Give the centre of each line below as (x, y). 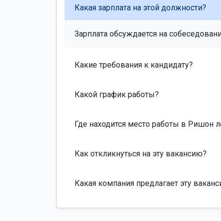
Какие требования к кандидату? (134, 65)
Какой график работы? (117, 94)
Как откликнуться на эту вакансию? (141, 153)
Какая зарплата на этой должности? (140, 7)
